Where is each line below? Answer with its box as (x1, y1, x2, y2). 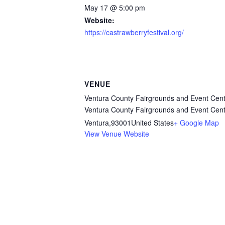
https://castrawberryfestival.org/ (84, 27, 184, 37)
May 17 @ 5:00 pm (84, 2, 145, 13)
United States (131, 118, 174, 128)
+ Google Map (174, 118, 219, 128)
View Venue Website (84, 129, 149, 139)
